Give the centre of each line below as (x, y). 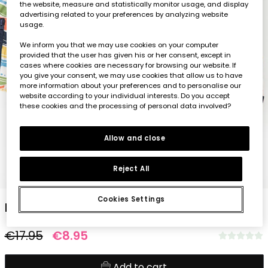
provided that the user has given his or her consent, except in (126, 55)
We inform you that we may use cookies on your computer (119, 45)
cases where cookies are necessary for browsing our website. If (128, 65)
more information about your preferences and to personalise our (131, 85)
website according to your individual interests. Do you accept (125, 95)
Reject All (131, 168)
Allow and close (135, 138)
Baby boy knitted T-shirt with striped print (128, 207)
